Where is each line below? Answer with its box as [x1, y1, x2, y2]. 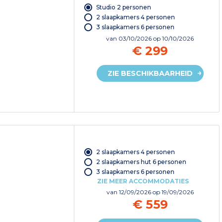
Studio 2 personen [96, 3, 151, 11]
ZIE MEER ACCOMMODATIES [97, 177, 189, 185]
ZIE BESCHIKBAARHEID [107, 68, 193, 78]
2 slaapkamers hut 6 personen [96, 158, 186, 166]
